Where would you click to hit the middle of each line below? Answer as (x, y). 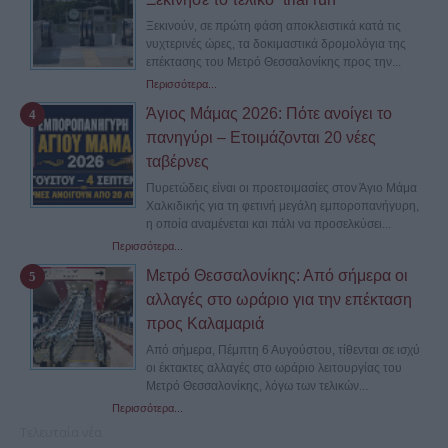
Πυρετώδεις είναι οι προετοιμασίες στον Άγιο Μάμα (281, 188)
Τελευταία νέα (61, 433)
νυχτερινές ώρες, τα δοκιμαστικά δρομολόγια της (276, 44)
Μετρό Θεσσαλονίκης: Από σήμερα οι (277, 276)
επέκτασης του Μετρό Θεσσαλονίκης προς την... (273, 62)
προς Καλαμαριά (205, 324)
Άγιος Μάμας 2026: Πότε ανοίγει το (269, 114)
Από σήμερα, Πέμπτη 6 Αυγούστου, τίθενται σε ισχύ (283, 350)
